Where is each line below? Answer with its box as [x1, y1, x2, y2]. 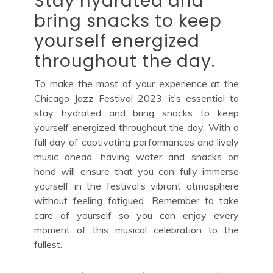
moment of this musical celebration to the [34, 223, 239, 236]
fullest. [34, 238, 62, 250]
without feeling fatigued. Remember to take [34, 194, 239, 207]
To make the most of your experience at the [34, 77, 239, 90]
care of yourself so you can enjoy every [34, 208, 239, 221]
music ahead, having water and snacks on [34, 150, 239, 163]
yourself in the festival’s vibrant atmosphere [34, 179, 239, 192]
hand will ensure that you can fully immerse [34, 165, 239, 177]
